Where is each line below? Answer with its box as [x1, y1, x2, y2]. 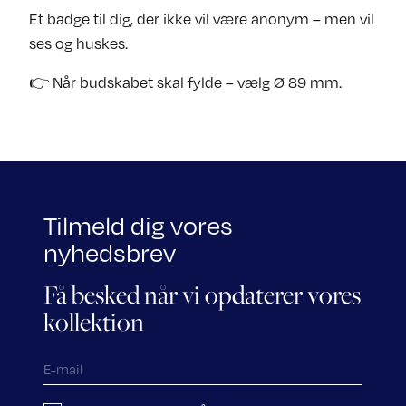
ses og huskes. [29, 34, 128, 53]
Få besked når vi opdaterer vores [43, 277, 361, 312]
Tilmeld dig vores [43, 210, 233, 241]
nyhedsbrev [43, 237, 176, 268]
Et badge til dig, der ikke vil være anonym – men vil [29, 9, 374, 28]
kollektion [43, 304, 144, 339]
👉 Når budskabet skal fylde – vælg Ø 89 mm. [29, 72, 342, 92]
